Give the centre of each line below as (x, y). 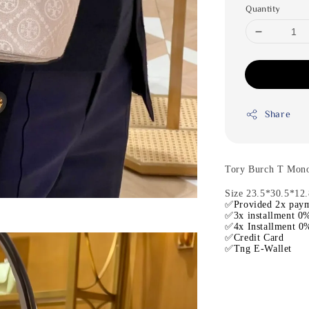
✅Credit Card (256, 238)
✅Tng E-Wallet (260, 249)
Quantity (263, 9)
